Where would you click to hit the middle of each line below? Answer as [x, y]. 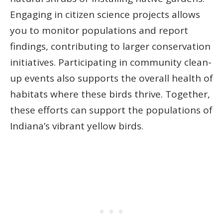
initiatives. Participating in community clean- [111, 62]
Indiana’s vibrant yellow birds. [77, 126]
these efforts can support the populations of [111, 110]
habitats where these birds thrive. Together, [110, 94]
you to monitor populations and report [99, 30]
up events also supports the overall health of [111, 78]
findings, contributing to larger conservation [110, 46]
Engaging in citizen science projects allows [105, 14]
